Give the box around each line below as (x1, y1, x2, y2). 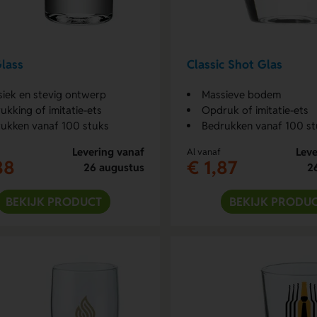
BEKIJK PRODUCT (5, 193, 102, 209)
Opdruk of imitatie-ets (201, 103, 309, 117)
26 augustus (83, 160, 144, 174)
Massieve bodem (201, 87, 281, 101)
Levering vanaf (71, 144, 144, 158)
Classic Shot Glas (186, 57, 282, 73)
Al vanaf (186, 145, 221, 158)
